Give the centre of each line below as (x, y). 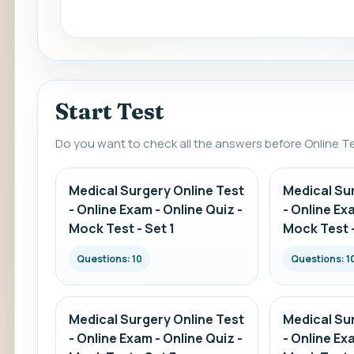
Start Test (110, 111)
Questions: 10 (109, 259)
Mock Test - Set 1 (122, 228)
